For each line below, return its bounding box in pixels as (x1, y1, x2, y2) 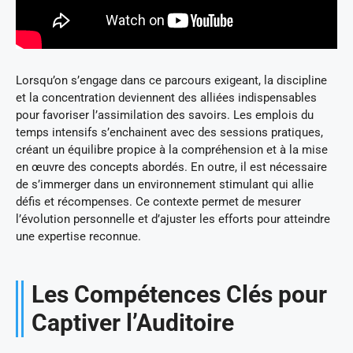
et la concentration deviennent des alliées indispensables (16, 90, 317, 105)
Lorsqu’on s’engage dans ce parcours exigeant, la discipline (16, 72, 327, 87)
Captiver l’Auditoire (32, 308, 234, 336)
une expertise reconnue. (16, 229, 141, 243)
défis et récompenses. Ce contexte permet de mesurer (16, 194, 301, 209)
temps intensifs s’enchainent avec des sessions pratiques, (16, 124, 323, 139)
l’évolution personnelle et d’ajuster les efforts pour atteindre (16, 211, 330, 226)
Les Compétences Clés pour (32, 280, 327, 308)
